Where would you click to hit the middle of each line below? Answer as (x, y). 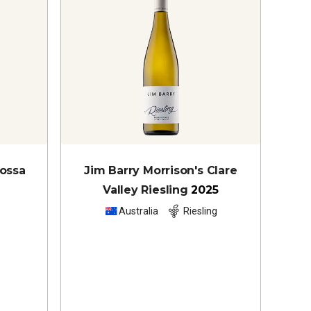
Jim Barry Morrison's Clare (161, 170)
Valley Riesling (145, 190)
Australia (138, 211)
